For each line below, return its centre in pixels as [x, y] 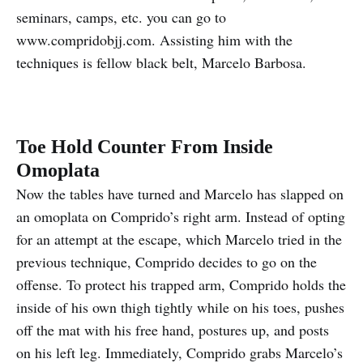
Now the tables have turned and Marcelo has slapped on [180, 194]
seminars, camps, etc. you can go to [121, 17]
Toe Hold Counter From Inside [145, 147]
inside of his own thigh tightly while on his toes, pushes [180, 307]
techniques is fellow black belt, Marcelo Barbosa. [161, 62]
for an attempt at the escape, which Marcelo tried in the [179, 239]
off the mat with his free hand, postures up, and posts [173, 330]
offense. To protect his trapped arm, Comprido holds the [181, 284]
